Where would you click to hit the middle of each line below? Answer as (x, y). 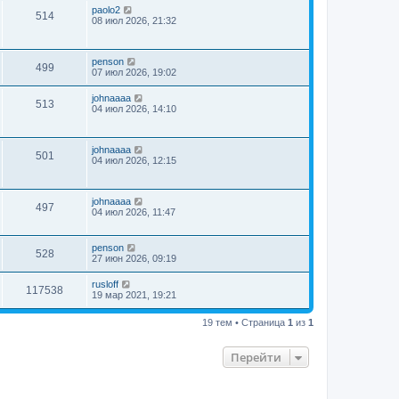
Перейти (256, 357)
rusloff (105, 284)
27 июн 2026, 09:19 (134, 258)
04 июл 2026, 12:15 (134, 160)
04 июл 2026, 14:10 (134, 108)
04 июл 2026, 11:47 (134, 212)
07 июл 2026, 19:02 (134, 72)
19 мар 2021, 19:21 (134, 294)
